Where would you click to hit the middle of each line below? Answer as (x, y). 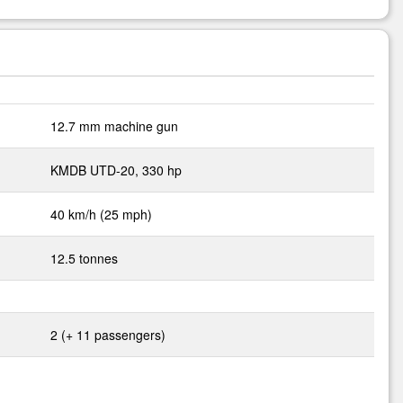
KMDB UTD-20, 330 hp (116, 170)
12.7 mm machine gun (114, 126)
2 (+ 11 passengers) (108, 335)
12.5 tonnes (84, 258)
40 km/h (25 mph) (101, 214)
